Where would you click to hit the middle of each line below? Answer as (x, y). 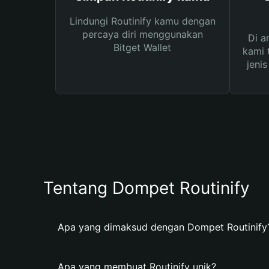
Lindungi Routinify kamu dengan (142, 21)
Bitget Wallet (142, 47)
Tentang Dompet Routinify (147, 188)
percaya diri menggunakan (142, 34)
